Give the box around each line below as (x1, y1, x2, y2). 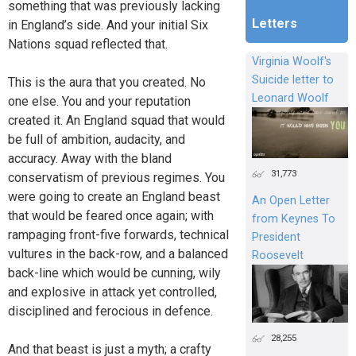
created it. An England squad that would (8, 113, 225, 129)
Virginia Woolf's (251, 55, 331, 69)
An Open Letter (251, 194, 330, 208)
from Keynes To (251, 212, 335, 226)
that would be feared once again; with (8, 208, 214, 224)
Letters (251, 16, 297, 32)
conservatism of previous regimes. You (8, 170, 225, 186)
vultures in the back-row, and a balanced (8, 246, 228, 262)
